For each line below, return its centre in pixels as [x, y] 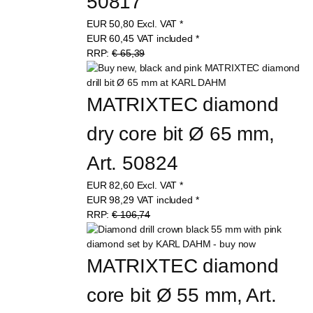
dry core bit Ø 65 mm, [183, 133]
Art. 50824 [132, 163]
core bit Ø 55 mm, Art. [184, 295]
